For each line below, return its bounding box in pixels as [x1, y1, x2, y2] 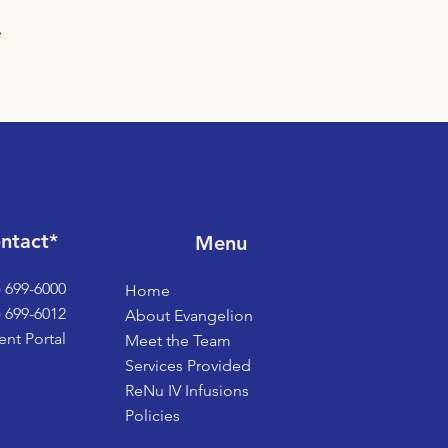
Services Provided [125, 356, 252, 375]
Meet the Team [125, 331, 232, 350]
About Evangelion [125, 306, 254, 325]
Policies [125, 406, 181, 425]
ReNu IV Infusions [125, 381, 250, 400]
